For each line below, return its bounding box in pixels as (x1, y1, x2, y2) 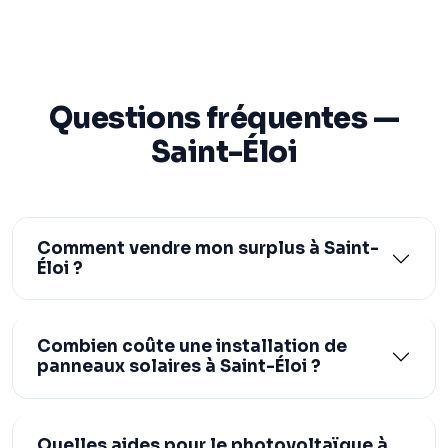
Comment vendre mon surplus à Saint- (37, 237, 379, 259)
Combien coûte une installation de (37, 336, 347, 358)
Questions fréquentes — (48, 99, 400, 136)
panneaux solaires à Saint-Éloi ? (37, 356, 321, 378)
